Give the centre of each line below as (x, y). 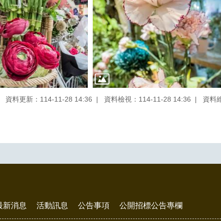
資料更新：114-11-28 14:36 (49, 99)
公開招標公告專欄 (151, 206)
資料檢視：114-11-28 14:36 (147, 99)
